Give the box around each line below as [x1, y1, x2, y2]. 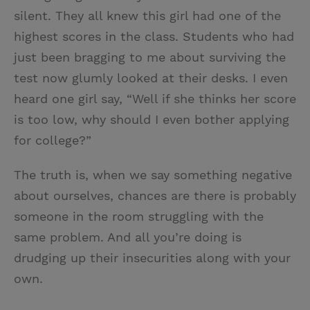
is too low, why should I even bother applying [14, 112, 289, 127]
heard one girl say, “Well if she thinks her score [14, 91, 296, 107]
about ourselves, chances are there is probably [14, 188, 296, 203]
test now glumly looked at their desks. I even [14, 71, 288, 86]
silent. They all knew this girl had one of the [14, 8, 281, 24]
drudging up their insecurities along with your [14, 250, 291, 266]
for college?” [14, 133, 91, 148]
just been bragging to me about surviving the [14, 50, 286, 65]
